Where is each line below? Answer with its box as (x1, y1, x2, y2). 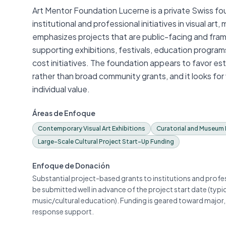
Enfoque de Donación (32, 161, 109, 170)
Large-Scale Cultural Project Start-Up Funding (38, 138, 174, 145)
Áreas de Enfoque (32, 108, 95, 118)
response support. (32, 207, 94, 216)
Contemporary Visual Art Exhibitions (38, 125, 145, 132)
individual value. (32, 84, 90, 94)
